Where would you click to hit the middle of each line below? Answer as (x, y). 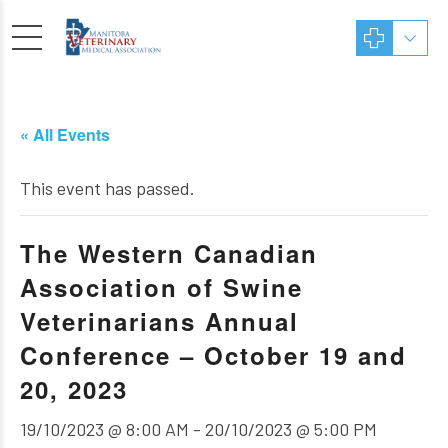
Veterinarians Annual (159, 321)
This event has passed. (107, 188)
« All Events (65, 134)
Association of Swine (161, 287)
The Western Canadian (169, 253)
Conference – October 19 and (213, 355)
